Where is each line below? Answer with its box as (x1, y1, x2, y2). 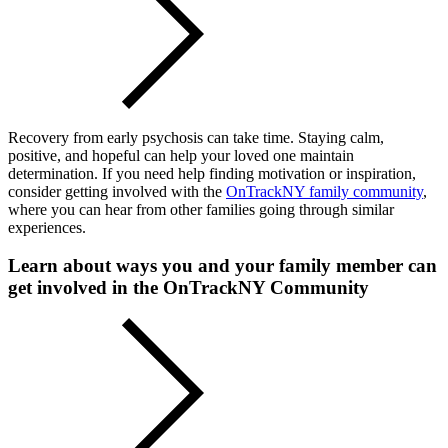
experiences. (8, 218, 86, 236)
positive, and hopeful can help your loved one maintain (8, 146, 354, 164)
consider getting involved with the (8, 182, 226, 200)
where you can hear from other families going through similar (8, 200, 394, 218)
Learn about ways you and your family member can (8, 255, 437, 277)
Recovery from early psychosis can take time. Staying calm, (8, 128, 384, 146)
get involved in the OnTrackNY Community (8, 277, 369, 299)
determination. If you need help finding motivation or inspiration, (8, 164, 416, 182)
